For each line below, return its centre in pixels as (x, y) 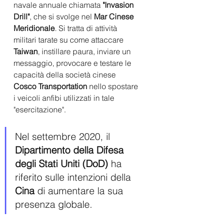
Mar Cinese (115, 16)
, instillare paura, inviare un (85, 51)
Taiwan (26, 51)
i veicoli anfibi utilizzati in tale (65, 98)
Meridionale (34, 28)
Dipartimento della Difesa (71, 150)
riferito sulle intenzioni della (74, 177)
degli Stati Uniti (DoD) (62, 163)
